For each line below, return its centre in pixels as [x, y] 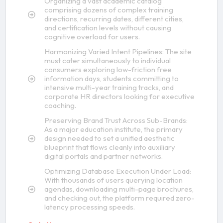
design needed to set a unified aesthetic [109, 138]
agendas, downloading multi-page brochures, [119, 189]
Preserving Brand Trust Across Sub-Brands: [116, 120]
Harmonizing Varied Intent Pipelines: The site [118, 52]
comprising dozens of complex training [109, 10]
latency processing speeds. [89, 207]
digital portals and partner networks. [103, 156]
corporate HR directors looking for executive [119, 97]
